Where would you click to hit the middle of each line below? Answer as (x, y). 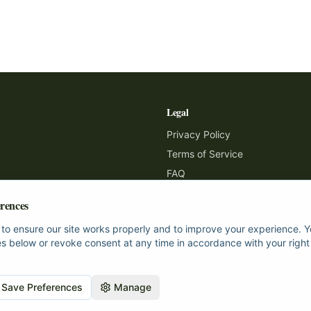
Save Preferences (42, 287)
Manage (133, 287)
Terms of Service (205, 154)
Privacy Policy (199, 134)
